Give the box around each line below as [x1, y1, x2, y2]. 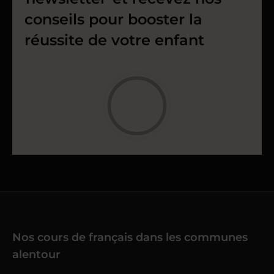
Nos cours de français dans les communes [12, 230, 248, 244]
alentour [12, 247, 61, 261]
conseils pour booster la [24, 10, 202, 28]
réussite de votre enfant [24, 31, 204, 49]
